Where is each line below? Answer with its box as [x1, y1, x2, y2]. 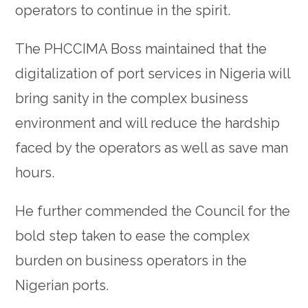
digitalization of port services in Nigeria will [15, 65, 291, 82]
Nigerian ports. [15, 277, 109, 294]
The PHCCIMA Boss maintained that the [15, 41, 267, 58]
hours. [15, 164, 55, 181]
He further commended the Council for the [15, 203, 291, 220]
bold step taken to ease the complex [15, 228, 250, 245]
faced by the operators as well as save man [15, 140, 289, 157]
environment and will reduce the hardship [15, 115, 280, 132]
